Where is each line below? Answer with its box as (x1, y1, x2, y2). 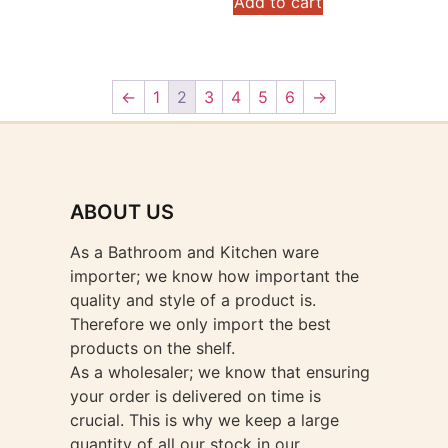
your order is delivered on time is (70, 385, 321, 406)
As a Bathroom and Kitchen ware (70, 241, 319, 262)
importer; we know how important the (70, 265, 359, 286)
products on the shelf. (70, 337, 235, 358)
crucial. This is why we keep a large (70, 409, 339, 430)
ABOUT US (70, 199, 174, 224)
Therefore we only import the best (70, 313, 331, 334)
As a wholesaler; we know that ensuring (70, 361, 370, 382)
